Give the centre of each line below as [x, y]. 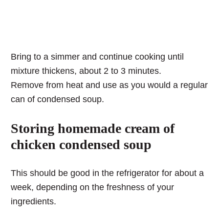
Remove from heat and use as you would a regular [109, 85]
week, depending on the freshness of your [93, 187]
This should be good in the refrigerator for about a [108, 173]
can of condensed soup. [58, 99]
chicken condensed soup [81, 145]
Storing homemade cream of [93, 129]
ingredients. [34, 202]
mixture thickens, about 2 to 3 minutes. [86, 71]
